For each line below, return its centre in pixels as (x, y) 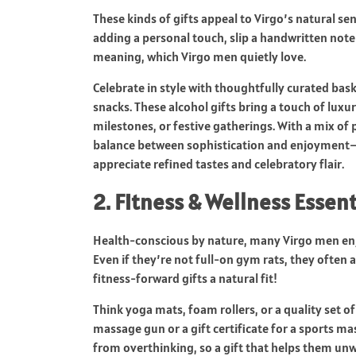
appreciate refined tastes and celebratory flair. (219, 163)
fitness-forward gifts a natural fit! (185, 278)
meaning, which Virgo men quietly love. (199, 56)
